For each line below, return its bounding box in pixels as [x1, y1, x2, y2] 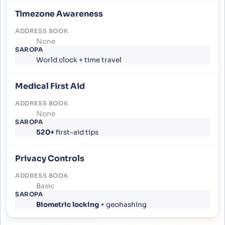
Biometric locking [36, 200, 99, 209]
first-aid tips [54, 128, 99, 137]
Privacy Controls [15, 153, 84, 164]
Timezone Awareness [15, 8, 103, 19]
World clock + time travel [35, 55, 122, 64]
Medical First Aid [15, 80, 85, 91]
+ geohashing [99, 200, 147, 209]
